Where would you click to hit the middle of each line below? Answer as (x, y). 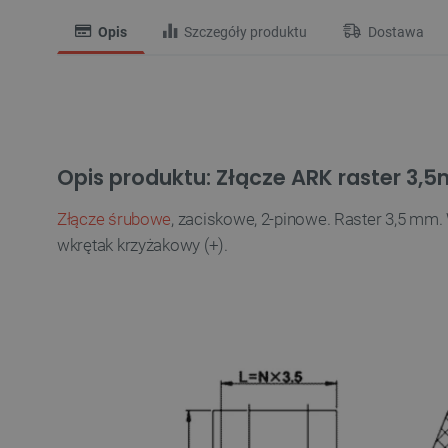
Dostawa (394, 32)
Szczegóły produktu (244, 32)
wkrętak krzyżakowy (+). (142, 245)
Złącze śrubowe (114, 219)
